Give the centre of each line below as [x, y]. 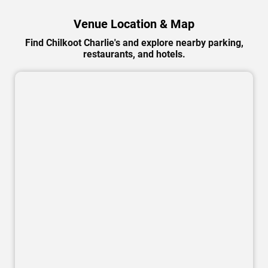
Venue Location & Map [134, 24]
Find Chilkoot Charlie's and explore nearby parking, [134, 43]
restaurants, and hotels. [134, 54]
